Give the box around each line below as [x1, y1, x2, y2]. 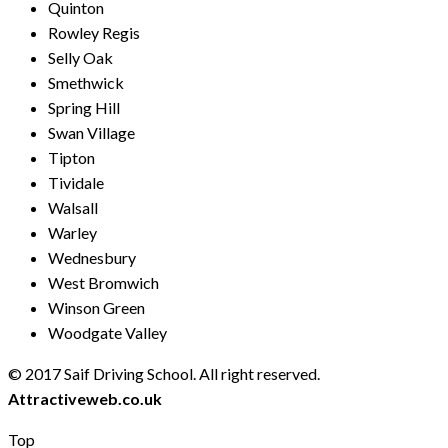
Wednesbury [48, 248, 136, 268]
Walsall [48, 198, 98, 218]
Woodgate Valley [48, 323, 167, 343]
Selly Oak [48, 48, 113, 68]
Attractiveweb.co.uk [8, 389, 162, 409]
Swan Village [48, 123, 135, 143]
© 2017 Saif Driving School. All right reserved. [8, 364, 323, 384]
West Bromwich [48, 273, 159, 293]
